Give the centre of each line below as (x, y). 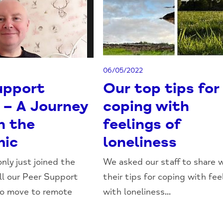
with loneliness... (137, 192)
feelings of (142, 124)
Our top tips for (162, 88)
